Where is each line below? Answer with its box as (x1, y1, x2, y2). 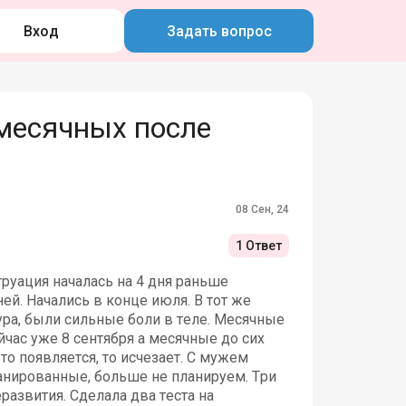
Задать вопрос (166, 22, 272, 40)
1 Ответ (236, 238, 283, 254)
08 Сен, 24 (236, 203, 290, 216)
